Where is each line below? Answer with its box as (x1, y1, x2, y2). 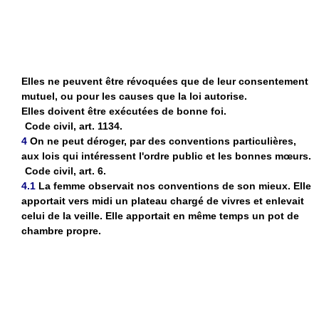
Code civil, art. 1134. (25, 120, 122, 132)
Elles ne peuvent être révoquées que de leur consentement (21, 75, 308, 87)
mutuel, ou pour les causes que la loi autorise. (21, 90, 247, 102)
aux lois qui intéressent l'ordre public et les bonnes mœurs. (21, 150, 311, 162)
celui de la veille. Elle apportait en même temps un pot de (21, 209, 299, 221)
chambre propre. (21, 224, 101, 236)
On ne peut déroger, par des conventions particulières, (30, 135, 296, 147)
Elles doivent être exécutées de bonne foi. (21, 105, 226, 117)
